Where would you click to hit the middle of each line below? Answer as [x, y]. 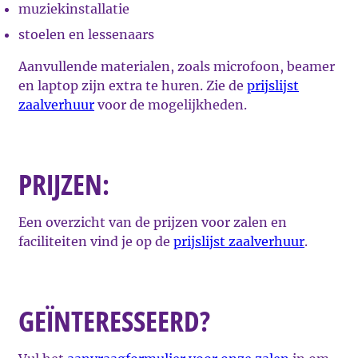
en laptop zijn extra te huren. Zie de [133, 85]
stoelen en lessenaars [86, 34]
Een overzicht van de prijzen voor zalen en [153, 222]
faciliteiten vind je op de [96, 241]
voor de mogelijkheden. [171, 104]
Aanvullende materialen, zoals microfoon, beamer [177, 66]
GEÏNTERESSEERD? [114, 321]
